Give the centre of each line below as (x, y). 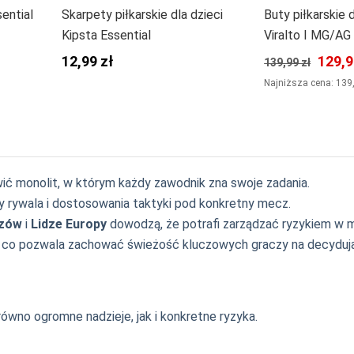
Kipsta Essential (106, 36)
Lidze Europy (69, 224)
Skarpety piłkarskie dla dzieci (142, 15)
